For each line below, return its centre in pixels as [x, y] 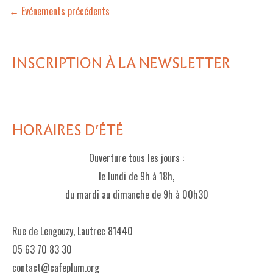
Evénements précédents [64, 11]
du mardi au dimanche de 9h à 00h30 [136, 194]
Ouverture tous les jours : [136, 158]
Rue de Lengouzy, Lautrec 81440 [73, 231]
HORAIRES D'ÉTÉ [68, 130]
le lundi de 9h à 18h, [136, 176]
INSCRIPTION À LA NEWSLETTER [121, 63]
